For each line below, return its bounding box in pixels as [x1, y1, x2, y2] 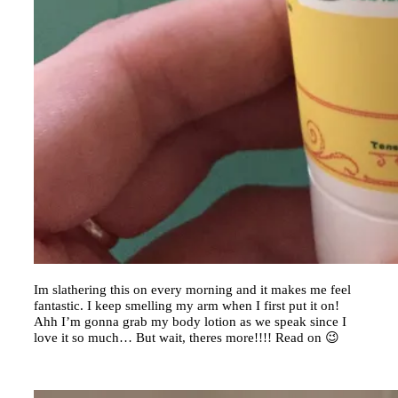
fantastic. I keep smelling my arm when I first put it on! [34, 298, 339, 313]
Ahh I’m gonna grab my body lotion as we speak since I [34, 314, 346, 329]
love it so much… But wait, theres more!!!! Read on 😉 [34, 330, 339, 345]
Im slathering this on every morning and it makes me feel [34, 282, 351, 297]
